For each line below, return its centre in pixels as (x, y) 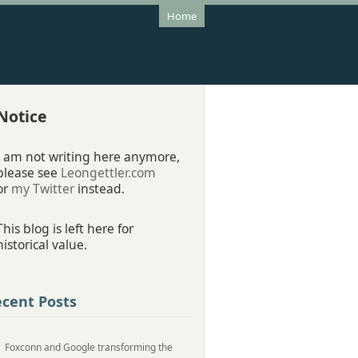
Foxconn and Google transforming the (89, 347)
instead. (99, 189)
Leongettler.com (108, 173)
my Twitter (43, 189)
